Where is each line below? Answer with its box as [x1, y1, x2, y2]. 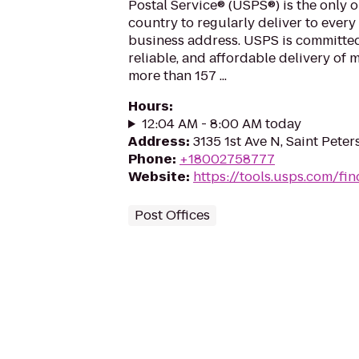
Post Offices [135, 206, 210, 224]
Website [128, 167, 186, 186]
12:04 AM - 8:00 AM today [141, 115, 301, 133]
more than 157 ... [128, 67, 227, 85]
